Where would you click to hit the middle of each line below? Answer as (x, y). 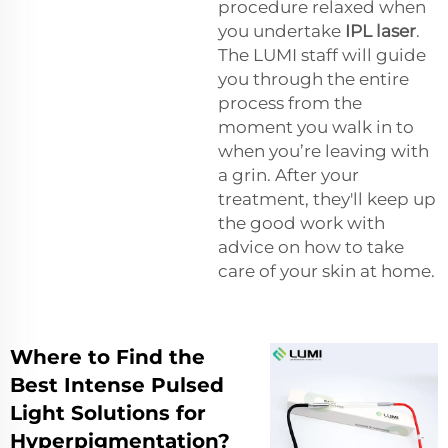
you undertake (281, 30)
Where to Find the (107, 356)
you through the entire (313, 78)
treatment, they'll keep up (327, 198)
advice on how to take (311, 246)
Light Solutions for (108, 412)
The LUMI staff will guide (322, 54)
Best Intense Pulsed (117, 384)
